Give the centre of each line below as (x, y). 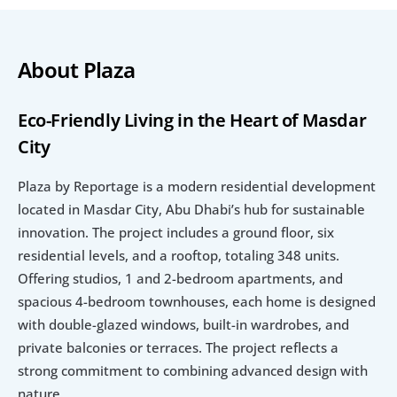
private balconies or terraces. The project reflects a (178, 347)
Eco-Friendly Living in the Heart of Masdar (192, 120)
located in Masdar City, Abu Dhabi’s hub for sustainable (191, 209)
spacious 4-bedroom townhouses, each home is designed (197, 301)
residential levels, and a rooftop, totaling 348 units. (179, 255)
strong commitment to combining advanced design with (193, 370)
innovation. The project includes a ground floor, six (176, 232)
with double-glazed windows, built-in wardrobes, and (183, 324)
